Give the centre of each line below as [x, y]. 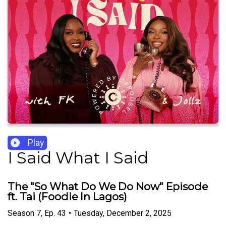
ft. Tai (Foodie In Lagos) [67, 197]
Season [21, 213]
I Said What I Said [78, 158]
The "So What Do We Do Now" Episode [108, 187]
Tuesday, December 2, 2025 [123, 213]
